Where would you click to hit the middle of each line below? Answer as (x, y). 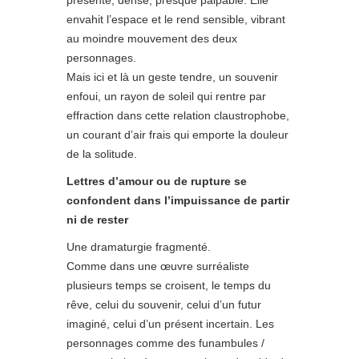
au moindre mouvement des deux (152, 38)
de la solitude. (102, 153)
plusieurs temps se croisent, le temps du (169, 285)
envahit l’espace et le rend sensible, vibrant (176, 19)
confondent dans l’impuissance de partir (178, 200)
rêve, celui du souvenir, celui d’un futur (164, 304)
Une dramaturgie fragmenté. (139, 246)
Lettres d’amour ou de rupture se (157, 181)
